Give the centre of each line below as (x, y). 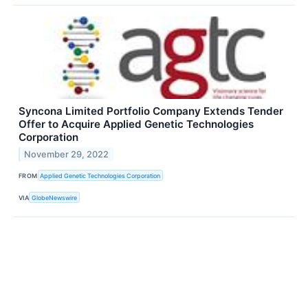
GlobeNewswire (55, 197)
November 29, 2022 (67, 154)
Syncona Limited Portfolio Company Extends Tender (151, 111)
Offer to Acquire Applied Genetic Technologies (136, 124)
